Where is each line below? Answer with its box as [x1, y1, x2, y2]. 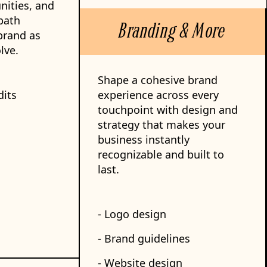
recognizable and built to [98, 147, 224, 162]
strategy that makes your [98, 117, 225, 132]
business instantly [98, 132, 190, 147]
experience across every [98, 88, 219, 102]
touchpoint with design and [98, 103, 238, 117]
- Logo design [98, 207, 166, 221]
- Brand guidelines [98, 231, 190, 246]
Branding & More [119, 20, 226, 45]
